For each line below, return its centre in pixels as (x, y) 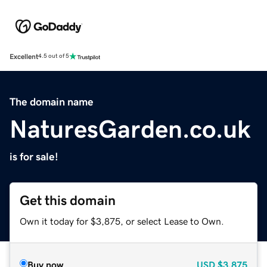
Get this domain (68, 200)
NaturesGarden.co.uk (130, 129)
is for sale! (34, 156)
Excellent (24, 56)
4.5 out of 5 (54, 56)
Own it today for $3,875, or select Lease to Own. (122, 221)
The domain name (52, 102)
